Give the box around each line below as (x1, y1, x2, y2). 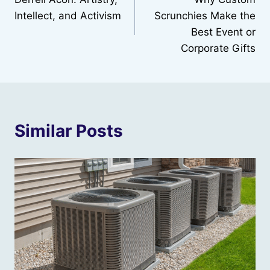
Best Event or (191, 26, 256, 39)
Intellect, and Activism (14, 10, 121, 22)
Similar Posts (14, 121, 123, 142)
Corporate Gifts (181, 42, 256, 55)
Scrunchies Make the (154, 10, 256, 22)
